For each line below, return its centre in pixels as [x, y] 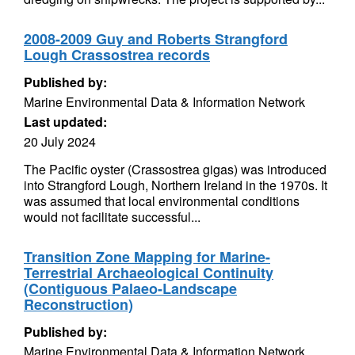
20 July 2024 [60, 141]
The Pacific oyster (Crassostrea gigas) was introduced [175, 169]
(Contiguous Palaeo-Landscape [130, 288]
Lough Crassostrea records [117, 55]
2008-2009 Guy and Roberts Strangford [156, 39]
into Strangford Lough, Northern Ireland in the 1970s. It [176, 185]
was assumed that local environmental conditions [162, 201]
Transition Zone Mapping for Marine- [147, 257]
